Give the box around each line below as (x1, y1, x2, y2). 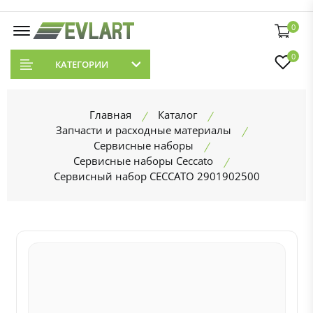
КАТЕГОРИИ (54, 58, 108, 71)
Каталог (158, 108, 197, 122)
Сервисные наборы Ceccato (73, 154, 213, 168)
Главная (89, 108, 131, 122)
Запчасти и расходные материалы (55, 123, 231, 137)
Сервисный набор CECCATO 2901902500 (53, 169, 260, 183)
